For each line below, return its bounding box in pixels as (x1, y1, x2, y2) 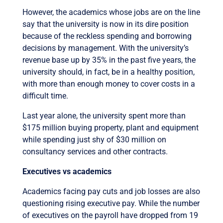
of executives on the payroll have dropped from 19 (22, 210, 198, 220)
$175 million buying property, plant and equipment (22, 122, 199, 132)
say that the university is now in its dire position (22, 19, 189, 29)
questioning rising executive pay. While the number (22, 198, 200, 208)
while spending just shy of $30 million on (22, 134, 166, 144)
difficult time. (22, 91, 68, 101)
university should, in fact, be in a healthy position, (22, 67, 195, 77)
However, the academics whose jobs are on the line (22, 7, 200, 17)
